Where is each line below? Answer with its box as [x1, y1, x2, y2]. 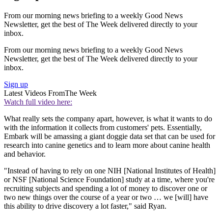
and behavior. [4, 150, 46, 159]
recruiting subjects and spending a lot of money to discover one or [4, 184, 207, 193]
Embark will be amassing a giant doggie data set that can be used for [4, 132, 215, 141]
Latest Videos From [4, 89, 65, 98]
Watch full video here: [4, 98, 72, 107]
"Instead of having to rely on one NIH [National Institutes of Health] [4, 166, 216, 175]
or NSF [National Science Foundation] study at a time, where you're [4, 175, 215, 184]
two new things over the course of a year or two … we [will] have [4, 193, 208, 202]
